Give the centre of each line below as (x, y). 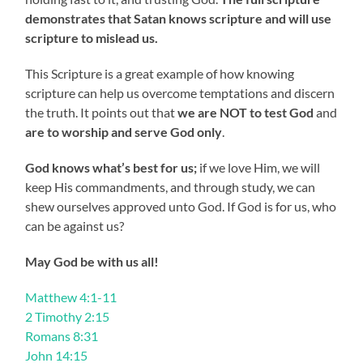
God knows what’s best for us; (111, 168)
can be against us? (75, 226)
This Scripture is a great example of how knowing (160, 74)
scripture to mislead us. (92, 38)
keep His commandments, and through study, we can (171, 187)
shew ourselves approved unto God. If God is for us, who (181, 207)
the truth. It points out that (102, 113)
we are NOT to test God (246, 113)
